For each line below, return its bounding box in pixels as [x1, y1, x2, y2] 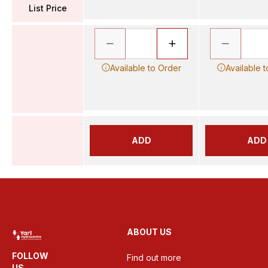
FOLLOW [12, 251, 48, 261]
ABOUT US [126, 227, 172, 237]
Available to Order [109, 62, 181, 73]
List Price [28, 3, 67, 13]
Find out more [126, 252, 181, 263]
